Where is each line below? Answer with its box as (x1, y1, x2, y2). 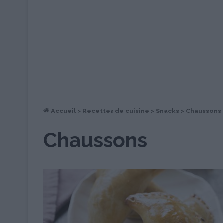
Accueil (49, 107, 76, 114)
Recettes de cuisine (82, 107, 149, 114)
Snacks (156, 107, 179, 114)
